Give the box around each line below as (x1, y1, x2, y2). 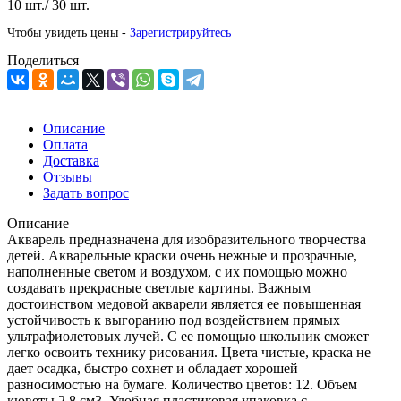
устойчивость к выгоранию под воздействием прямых (7, 311, 340, 328)
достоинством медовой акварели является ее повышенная (7, 295, 361, 311)
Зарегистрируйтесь (130, 25, 231, 39)
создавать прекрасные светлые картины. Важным (7, 279, 311, 295)
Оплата (43, 136, 88, 152)
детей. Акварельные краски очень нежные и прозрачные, (7, 247, 357, 263)
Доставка (43, 152, 99, 168)
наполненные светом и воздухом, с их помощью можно (7, 263, 347, 279)
